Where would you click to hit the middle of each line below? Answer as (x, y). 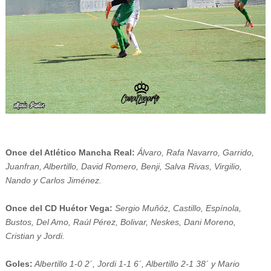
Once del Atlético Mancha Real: (70, 153)
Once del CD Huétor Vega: (60, 208)
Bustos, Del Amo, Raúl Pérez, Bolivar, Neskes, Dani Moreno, (120, 222)
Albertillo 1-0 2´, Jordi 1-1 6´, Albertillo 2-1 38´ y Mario (136, 264)
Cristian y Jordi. (35, 236)
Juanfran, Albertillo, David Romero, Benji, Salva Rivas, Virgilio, (123, 167)
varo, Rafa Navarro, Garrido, (199, 153)
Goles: (19, 264)
